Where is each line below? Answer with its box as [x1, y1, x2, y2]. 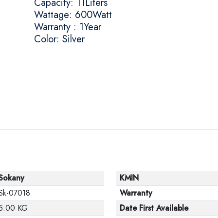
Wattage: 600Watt [34, 8, 112, 22]
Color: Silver [34, 32, 85, 47]
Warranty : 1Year [34, 20, 101, 35]
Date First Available [120, 202, 188, 214]
